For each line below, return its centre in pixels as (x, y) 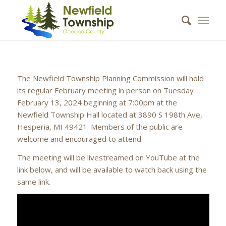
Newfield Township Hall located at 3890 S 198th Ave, (109, 114)
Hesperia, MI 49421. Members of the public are (100, 126)
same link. (34, 181)
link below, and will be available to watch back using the (112, 169)
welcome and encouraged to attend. (80, 138)
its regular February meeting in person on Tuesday (105, 90)
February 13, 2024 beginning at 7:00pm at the (97, 102)
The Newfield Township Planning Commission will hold (110, 78)
